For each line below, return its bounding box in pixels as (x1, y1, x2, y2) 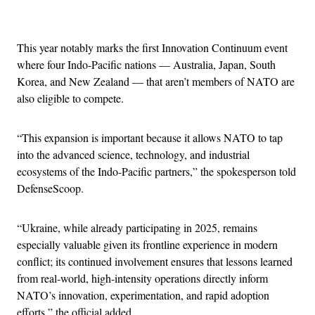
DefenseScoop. (17, 180, 84, 195)
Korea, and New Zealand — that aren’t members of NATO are (17, 73, 295, 89)
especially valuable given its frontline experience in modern (17, 236, 278, 252)
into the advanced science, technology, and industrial (17, 146, 250, 162)
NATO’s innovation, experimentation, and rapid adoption (17, 287, 269, 302)
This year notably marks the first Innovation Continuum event (17, 39, 288, 55)
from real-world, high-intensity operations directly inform (17, 270, 268, 285)
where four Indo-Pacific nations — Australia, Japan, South (17, 56, 276, 72)
